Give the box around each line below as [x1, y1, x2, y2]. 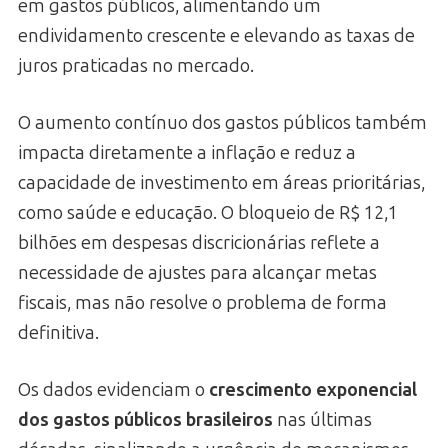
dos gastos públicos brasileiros [18, 408, 273, 431]
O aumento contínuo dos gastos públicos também [18, 111, 427, 134]
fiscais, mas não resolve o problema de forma [18, 291, 387, 314]
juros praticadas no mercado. [18, 54, 254, 77]
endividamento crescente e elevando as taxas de [18, 24, 415, 47]
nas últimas [273, 408, 372, 431]
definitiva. [18, 321, 99, 344]
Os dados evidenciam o [18, 378, 209, 401]
